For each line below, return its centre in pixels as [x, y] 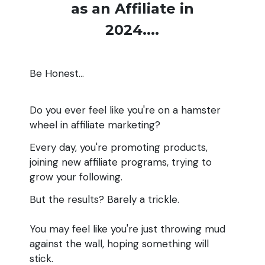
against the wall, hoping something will [119, 243]
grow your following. [77, 177]
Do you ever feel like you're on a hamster [125, 110]
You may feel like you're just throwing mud [127, 229]
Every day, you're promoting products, [119, 147]
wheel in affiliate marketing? [96, 125]
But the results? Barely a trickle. [104, 199]
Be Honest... [57, 73]
